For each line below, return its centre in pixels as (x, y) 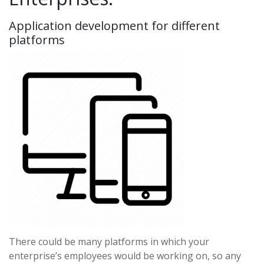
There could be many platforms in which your (109, 241)
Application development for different (114, 25)
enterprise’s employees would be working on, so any (125, 255)
